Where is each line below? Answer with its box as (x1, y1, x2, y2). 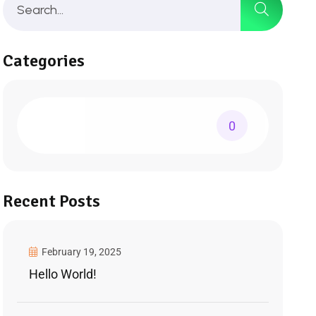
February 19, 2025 (39, 245, 122, 257)
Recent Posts (3, 190, 101, 212)
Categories (3, 49, 85, 71)
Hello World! (29, 266, 97, 281)
